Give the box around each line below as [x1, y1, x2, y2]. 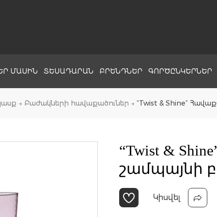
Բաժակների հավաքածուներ [24, 99, 129, 108]
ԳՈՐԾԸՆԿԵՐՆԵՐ [148, 67, 212, 76]
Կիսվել [153, 193, 180, 202]
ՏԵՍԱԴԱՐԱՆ [44, 67, 93, 76]
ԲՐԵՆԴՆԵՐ [99, 67, 142, 76]
